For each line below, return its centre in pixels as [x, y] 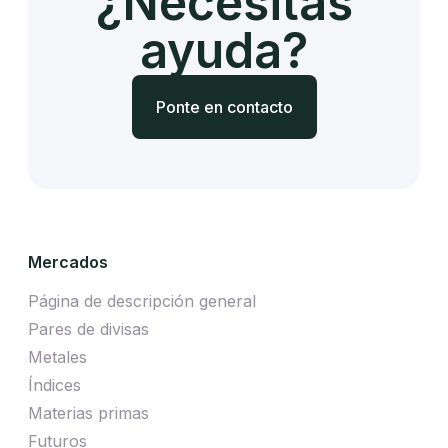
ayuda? [224, 50]
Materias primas [88, 412]
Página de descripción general [142, 300]
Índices [54, 384]
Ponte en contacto [224, 106]
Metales [57, 356]
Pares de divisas [88, 328]
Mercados [68, 261]
